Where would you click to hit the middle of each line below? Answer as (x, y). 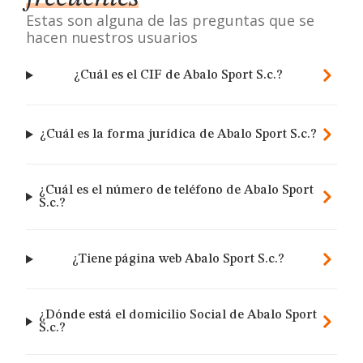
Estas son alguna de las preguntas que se (170, 20)
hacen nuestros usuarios (112, 37)
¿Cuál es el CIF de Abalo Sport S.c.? (179, 75)
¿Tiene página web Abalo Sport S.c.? (179, 259)
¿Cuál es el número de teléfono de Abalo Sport (177, 190)
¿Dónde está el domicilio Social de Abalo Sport (177, 315)
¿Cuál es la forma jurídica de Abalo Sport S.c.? (179, 135)
